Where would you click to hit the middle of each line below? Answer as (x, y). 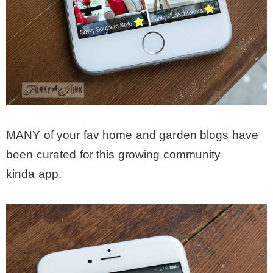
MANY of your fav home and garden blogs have (133, 135)
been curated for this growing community (114, 154)
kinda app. (34, 174)
